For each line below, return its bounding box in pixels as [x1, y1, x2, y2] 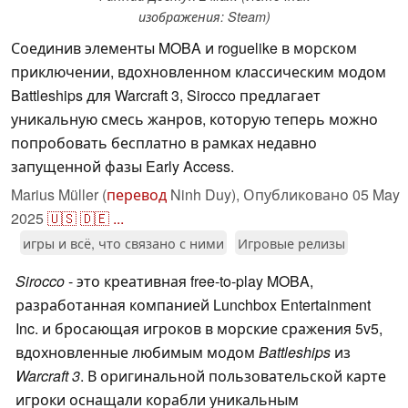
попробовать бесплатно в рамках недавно [11, 132, 317, 154]
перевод [107, 184, 167, 206]
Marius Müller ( [11, 184, 107, 206]
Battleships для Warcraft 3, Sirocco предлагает [11, 85, 321, 107]
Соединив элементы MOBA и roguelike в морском [11, 37, 357, 59]
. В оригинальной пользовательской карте [80, 365, 386, 387]
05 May [352, 184, 400, 206]
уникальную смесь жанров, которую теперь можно [11, 108, 378, 130]
